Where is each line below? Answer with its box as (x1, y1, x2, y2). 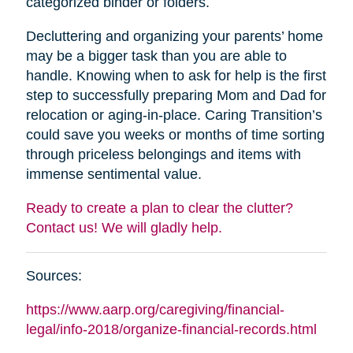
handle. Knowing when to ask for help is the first (25, 67, 326, 84)
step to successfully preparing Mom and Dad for (25, 87, 326, 103)
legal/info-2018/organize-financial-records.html (25, 321, 317, 337)
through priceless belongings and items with (25, 146, 301, 162)
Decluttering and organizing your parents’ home (25, 28, 323, 44)
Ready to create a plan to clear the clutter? (25, 199, 293, 216)
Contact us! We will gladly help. (25, 219, 222, 236)
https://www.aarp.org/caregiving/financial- (25, 301, 284, 318)
